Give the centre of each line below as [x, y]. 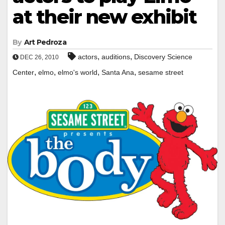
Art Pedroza [45, 42]
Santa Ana [118, 72]
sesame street [161, 72]
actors [88, 57]
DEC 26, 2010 [39, 57]
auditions [116, 57]
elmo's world [78, 72]
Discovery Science [163, 57]
